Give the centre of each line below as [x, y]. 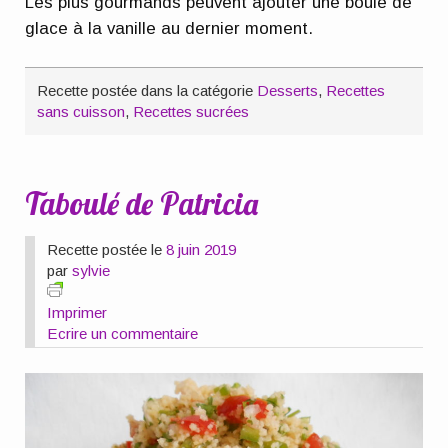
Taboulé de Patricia [142, 203]
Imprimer [77, 313]
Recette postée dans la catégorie [147, 91]
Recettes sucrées [191, 112]
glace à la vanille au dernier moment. [169, 29]
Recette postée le [107, 250]
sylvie [91, 271]
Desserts [288, 91]
